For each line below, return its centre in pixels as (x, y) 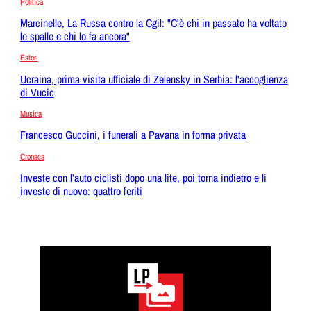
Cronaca (32, 157)
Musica (31, 114)
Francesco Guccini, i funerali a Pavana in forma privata (133, 135)
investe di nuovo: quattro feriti (81, 191)
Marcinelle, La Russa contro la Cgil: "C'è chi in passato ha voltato (153, 23)
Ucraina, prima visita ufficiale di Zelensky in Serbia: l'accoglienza (154, 79)
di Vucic (37, 92)
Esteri (29, 58)
